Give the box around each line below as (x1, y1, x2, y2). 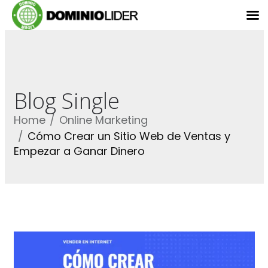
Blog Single (13, 86, 120, 115)
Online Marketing (59, 112, 148, 127)
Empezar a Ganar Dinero (13, 144, 145, 159)
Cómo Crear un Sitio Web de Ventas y (27, 129, 230, 144)
